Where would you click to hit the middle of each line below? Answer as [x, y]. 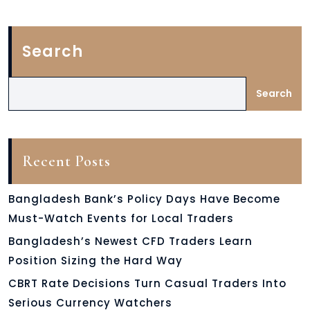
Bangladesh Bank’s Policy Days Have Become [144, 199]
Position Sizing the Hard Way [97, 261]
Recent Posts [66, 162]
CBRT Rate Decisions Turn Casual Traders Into [147, 284]
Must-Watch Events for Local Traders [123, 219]
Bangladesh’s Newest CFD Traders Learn [130, 241]
